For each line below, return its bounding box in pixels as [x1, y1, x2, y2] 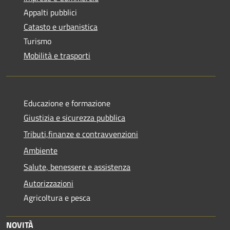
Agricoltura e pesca [24, 191, 90, 204]
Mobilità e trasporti [24, 49, 90, 62]
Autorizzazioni [24, 177, 73, 189]
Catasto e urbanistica [24, 20, 98, 33]
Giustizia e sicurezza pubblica [24, 111, 125, 124]
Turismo [24, 34, 51, 47]
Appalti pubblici [24, 6, 77, 18]
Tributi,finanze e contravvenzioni [24, 127, 138, 140]
